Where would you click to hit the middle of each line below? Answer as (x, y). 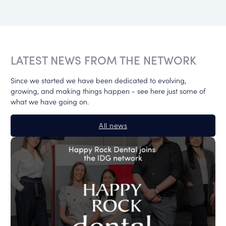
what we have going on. (49, 102)
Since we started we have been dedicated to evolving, (98, 80)
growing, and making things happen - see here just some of (108, 91)
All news (113, 125)
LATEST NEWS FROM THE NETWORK (103, 60)
